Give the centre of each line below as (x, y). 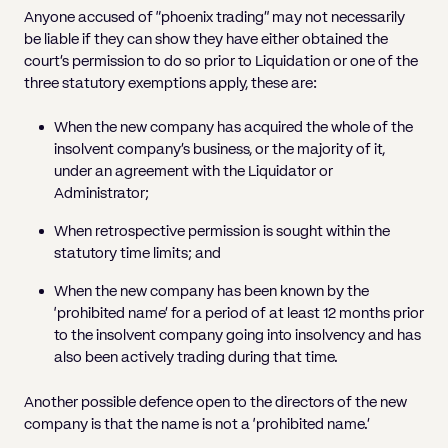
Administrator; (101, 194)
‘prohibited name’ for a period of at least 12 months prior (239, 314)
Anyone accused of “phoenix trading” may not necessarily (214, 17)
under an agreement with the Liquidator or (193, 172)
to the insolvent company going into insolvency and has (237, 336)
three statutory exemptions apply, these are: (170, 83)
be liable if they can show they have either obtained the (206, 39)
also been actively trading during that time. (196, 358)
